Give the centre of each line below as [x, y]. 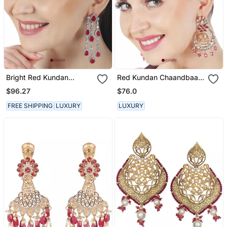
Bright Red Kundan [37, 78]
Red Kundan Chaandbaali [159, 78]
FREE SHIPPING [30, 105]
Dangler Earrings [33, 86]
